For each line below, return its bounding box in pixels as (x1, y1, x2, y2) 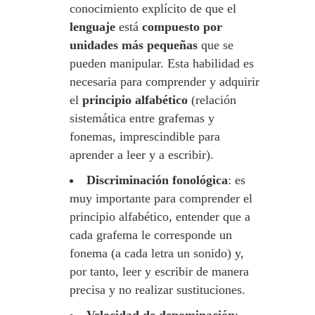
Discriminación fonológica (86, 173, 228, 187)
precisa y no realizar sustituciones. (70, 283, 245, 297)
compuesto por (142, 20, 222, 34)
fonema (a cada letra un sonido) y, (70, 246, 244, 260)
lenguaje (70, 20, 119, 34)
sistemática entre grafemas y (70, 111, 214, 125)
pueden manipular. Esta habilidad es (70, 56, 254, 70)
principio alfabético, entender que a (70, 210, 250, 224)
